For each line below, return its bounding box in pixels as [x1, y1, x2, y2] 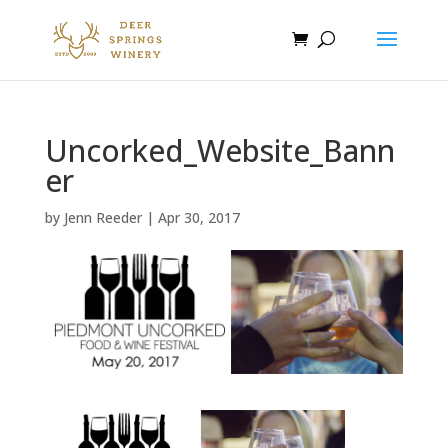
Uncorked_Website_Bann [44, 130, 395, 171]
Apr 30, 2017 [157, 208, 240, 227]
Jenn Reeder [63, 208, 142, 227]
